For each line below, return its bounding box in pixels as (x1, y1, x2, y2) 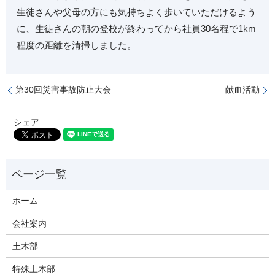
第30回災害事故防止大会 (15, 85, 111, 95)
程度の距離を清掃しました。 (17, 40, 137, 51)
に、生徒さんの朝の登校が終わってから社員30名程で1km (17, 23, 257, 34)
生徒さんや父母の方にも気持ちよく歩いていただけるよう (17, 7, 257, 18)
